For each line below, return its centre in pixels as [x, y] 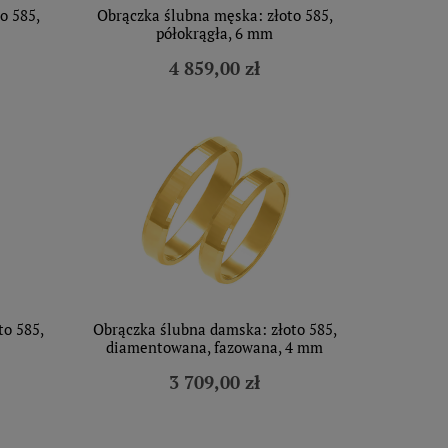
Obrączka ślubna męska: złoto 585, [214, 15]
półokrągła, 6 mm [214, 33]
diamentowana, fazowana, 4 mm [214, 347]
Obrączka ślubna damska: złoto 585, [214, 329]
